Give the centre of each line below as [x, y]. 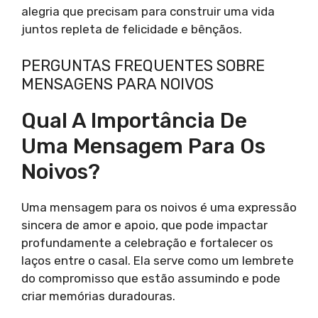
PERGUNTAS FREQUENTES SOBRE [143, 65]
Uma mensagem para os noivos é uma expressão [159, 207]
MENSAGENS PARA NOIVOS [117, 84]
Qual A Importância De [134, 120]
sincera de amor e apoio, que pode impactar [144, 225]
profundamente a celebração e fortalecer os [147, 242]
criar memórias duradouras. [98, 296]
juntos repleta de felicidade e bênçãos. [132, 29]
